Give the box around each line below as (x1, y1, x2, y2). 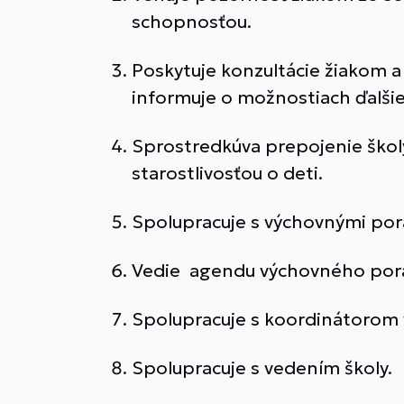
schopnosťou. (132, 10, 252, 33)
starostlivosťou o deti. (132, 161, 327, 185)
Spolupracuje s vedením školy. (132, 356, 392, 380)
